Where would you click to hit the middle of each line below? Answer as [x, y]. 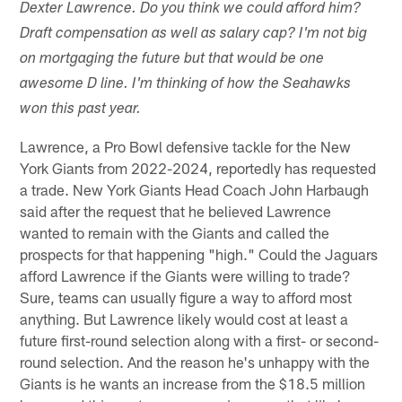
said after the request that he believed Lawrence [176, 210]
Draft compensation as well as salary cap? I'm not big [194, 34]
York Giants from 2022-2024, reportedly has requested [198, 167]
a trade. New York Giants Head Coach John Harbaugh [195, 189]
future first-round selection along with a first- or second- [200, 340]
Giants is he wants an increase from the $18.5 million [193, 383]
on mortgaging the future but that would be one [172, 59]
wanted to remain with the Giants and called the [175, 232]
